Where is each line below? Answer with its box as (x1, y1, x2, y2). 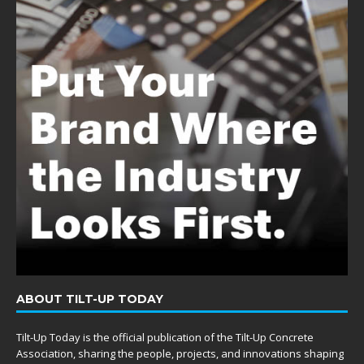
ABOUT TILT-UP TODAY (16, 291, 163, 306)
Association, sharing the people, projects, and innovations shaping (16, 345, 344, 361)
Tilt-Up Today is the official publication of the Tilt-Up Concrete (16, 329, 314, 344)
